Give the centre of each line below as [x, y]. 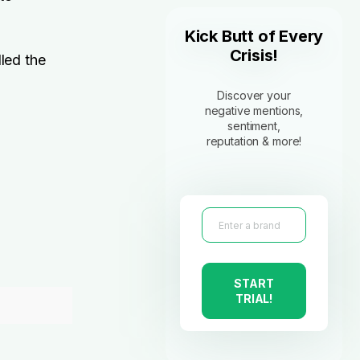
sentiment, [254, 126]
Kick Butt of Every [254, 36]
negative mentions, [254, 110]
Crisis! [254, 55]
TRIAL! [254, 299]
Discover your [254, 95]
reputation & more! [254, 141]
